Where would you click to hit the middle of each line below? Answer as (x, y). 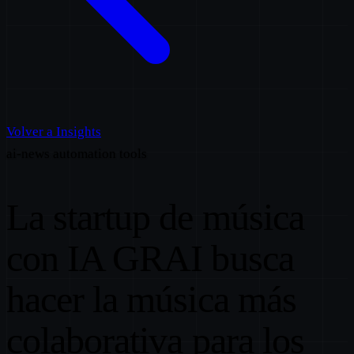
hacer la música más (151, 299)
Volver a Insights (54, 132)
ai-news (30, 154)
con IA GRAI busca (150, 258)
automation (86, 154)
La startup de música (155, 217)
